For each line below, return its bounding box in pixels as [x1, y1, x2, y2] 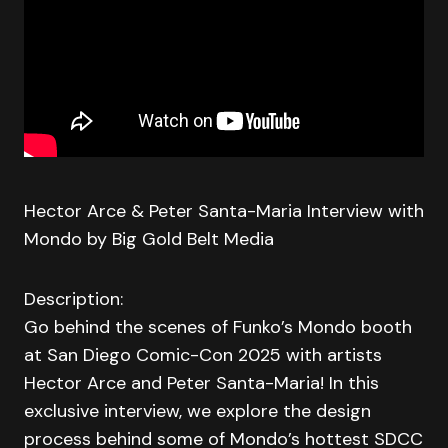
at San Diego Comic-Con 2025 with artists [24, 343, 382, 367]
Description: [24, 287, 123, 311]
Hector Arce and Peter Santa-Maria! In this [24, 371, 379, 395]
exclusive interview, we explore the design [24, 399, 371, 423]
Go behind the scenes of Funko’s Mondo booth [24, 315, 412, 339]
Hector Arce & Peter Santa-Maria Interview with [24, 199, 424, 223]
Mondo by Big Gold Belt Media [24, 227, 274, 251]
